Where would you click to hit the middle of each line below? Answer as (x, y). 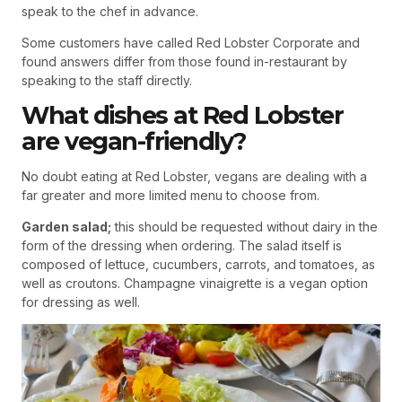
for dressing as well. (81, 302)
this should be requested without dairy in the (245, 227)
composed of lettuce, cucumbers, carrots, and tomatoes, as (198, 265)
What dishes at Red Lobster (182, 116)
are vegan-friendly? (134, 142)
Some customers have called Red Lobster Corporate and (191, 43)
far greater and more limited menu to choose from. (170, 196)
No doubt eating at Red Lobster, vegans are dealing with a (194, 177)
